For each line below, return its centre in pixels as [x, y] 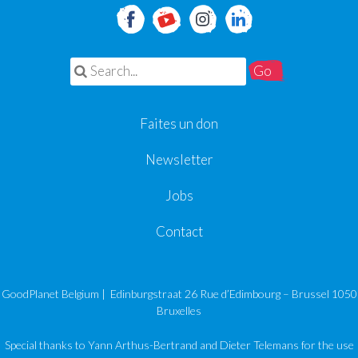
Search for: [105, 66]
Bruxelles [179, 310]
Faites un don [179, 123]
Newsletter [179, 159]
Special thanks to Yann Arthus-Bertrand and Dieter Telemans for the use [179, 345]
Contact [179, 231]
